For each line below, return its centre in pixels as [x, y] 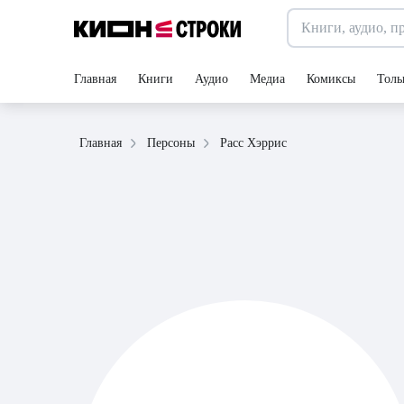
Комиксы [331, 79]
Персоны [171, 143]
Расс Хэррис [253, 142]
